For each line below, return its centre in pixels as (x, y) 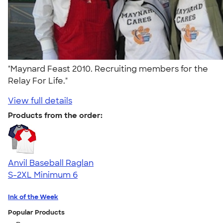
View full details (40, 101)
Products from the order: (55, 115)
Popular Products (36, 212)
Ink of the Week (33, 197)
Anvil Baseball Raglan (51, 163)
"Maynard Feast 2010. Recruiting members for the (108, 69)
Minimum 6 (56, 175)
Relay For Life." (40, 81)
